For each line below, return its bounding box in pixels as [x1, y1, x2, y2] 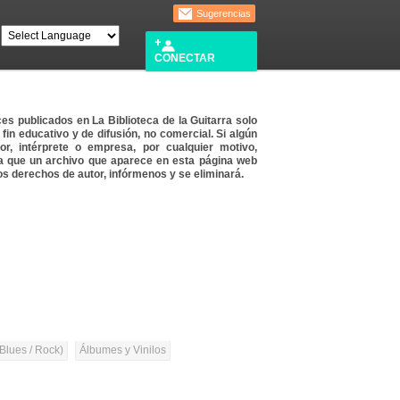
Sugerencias [194, 8, 251, 19]
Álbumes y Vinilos [79, 344, 166, 356]
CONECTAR [154, 51, 216, 64]
